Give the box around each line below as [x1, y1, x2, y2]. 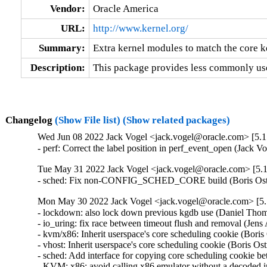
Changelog [5, 114, 55, 126]
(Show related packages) [122, 114, 230, 126]
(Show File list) [54, 114, 120, 126]
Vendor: [49, 2, 85, 14]
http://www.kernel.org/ [92, 22, 188, 34]
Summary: [38, 42, 85, 54]
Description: [30, 61, 85, 73]
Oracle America [92, 2, 159, 14]
